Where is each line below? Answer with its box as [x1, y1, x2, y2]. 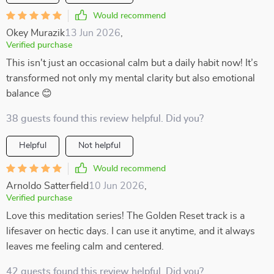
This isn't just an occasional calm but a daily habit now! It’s [6, 58, 258, 68]
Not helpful [78, 141, 120, 150]
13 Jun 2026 [65, 28, 120, 38]
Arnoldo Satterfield [6, 181, 89, 191]
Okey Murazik [6, 28, 65, 38]
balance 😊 [6, 89, 52, 98]
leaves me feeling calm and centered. [6, 242, 164, 251]
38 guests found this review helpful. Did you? [6, 114, 204, 124]
